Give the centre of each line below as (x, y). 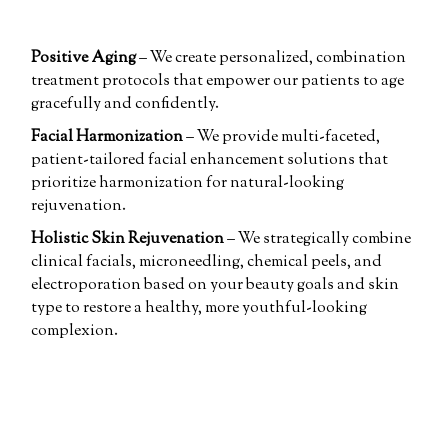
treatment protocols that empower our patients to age (218, 82)
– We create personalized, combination (271, 59)
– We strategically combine (318, 239)
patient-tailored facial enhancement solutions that (210, 160)
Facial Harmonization (107, 137)
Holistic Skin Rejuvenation (128, 239)
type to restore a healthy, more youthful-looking (199, 308)
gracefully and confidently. (127, 105)
